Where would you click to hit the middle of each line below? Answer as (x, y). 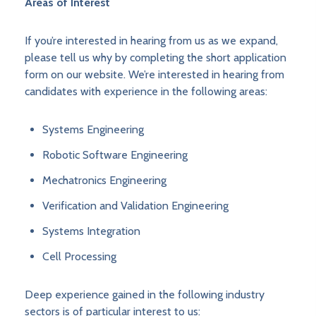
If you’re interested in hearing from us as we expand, (151, 41)
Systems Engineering (93, 130)
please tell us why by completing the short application (156, 58)
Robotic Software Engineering (115, 155)
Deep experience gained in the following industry (145, 295)
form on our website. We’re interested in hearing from (154, 75)
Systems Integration (91, 231)
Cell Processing (79, 257)
